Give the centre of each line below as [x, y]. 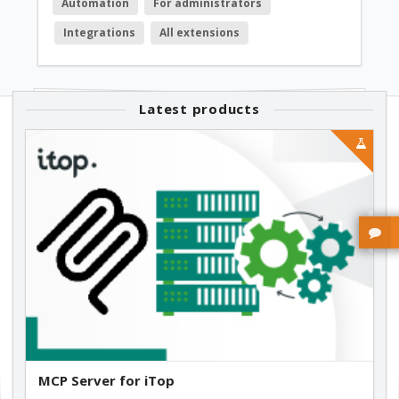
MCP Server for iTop [106, 380]
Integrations [99, 33]
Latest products [199, 109]
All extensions [200, 33]
